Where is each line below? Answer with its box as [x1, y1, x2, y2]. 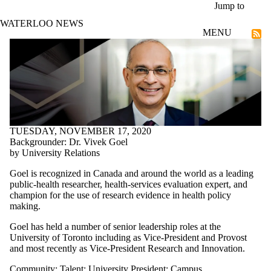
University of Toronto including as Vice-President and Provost [10, 232, 247, 243]
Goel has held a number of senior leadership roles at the [10, 221, 221, 232]
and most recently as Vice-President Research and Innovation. [10, 243, 245, 253]
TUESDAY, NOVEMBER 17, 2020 [10, 125, 151, 136]
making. [10, 200, 41, 211]
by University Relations [10, 147, 100, 158]
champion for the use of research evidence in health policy [10, 189, 231, 200]
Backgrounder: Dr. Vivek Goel [10, 136, 128, 147]
